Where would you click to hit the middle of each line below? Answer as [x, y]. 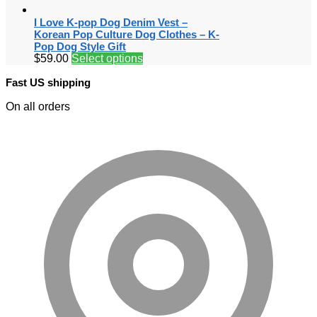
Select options [107, 58]
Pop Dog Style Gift [80, 46]
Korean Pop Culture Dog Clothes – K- [127, 34]
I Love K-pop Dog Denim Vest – [111, 22]
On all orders [38, 106]
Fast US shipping [48, 82]
